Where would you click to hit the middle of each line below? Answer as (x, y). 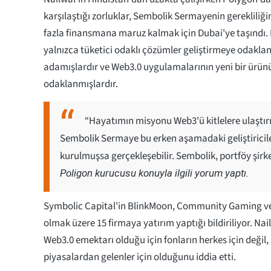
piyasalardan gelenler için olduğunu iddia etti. (140, 257)
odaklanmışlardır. (81, 84)
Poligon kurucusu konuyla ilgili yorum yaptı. (154, 173)
